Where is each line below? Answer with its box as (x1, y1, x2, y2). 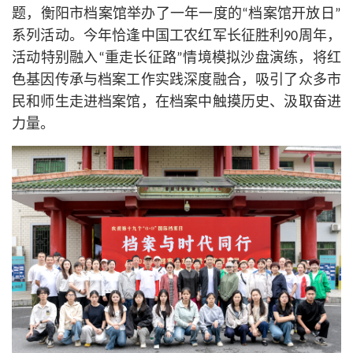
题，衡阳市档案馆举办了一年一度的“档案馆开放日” (12, 7, 341, 23)
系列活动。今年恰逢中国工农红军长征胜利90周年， (12, 29, 341, 45)
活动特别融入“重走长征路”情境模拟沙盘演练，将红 (12, 51, 341, 67)
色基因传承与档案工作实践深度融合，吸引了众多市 (12, 73, 341, 89)
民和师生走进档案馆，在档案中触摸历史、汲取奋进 (12, 95, 341, 111)
